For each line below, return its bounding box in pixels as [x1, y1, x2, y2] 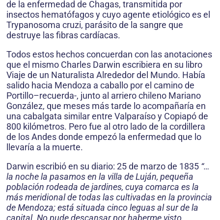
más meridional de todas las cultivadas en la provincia [6, 192, 212, 202]
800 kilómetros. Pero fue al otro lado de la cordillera [6, 121, 205, 132]
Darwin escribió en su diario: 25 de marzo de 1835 [6, 161, 199, 171]
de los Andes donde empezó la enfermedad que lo [6, 132, 201, 142]
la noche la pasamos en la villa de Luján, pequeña [6, 171, 193, 182]
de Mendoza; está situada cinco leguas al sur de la [6, 202, 198, 213]
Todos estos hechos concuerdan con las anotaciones [6, 49, 212, 59]
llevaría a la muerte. [6, 142, 83, 152]
